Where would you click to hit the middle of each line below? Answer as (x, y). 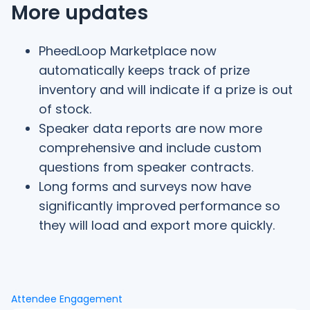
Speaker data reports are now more (151, 128)
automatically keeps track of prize (144, 70)
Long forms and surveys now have (145, 186)
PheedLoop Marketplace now (128, 51)
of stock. (65, 109)
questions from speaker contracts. (146, 167)
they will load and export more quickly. (157, 225)
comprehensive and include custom (150, 147)
